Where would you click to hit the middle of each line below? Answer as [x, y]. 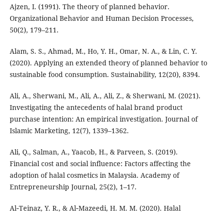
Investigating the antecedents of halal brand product [96, 107]
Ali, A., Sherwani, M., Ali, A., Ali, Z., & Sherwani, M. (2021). [105, 95]
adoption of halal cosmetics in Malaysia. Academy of [94, 175]
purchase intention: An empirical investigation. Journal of [103, 119]
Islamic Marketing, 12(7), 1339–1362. [69, 130]
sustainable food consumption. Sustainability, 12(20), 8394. [105, 74]
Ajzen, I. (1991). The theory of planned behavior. [89, 6]
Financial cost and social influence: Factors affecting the [100, 163]
